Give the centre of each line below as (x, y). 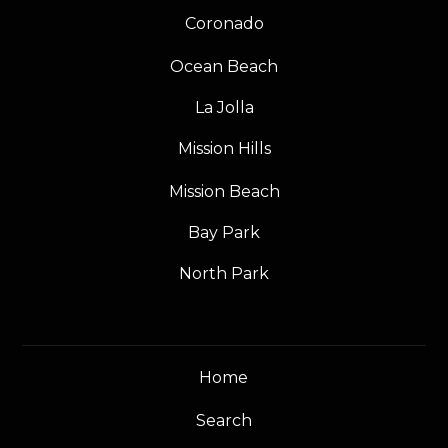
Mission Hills (224, 148)
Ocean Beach (224, 66)
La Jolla (224, 107)
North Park (224, 273)
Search (223, 420)
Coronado (224, 23)
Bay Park (224, 232)
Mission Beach (224, 191)
